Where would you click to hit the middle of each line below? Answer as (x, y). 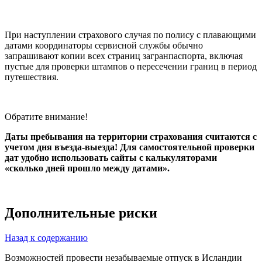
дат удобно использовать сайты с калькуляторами (111, 158)
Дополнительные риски (81, 213)
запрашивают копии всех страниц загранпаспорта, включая (124, 56)
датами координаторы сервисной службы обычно (104, 46)
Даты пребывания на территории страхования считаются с (131, 137)
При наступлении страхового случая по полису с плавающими (130, 35)
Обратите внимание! (46, 117)
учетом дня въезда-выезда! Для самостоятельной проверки (130, 147)
